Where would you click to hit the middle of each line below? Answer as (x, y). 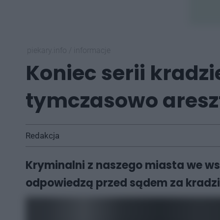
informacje (92, 50)
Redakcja (42, 136)
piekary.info (48, 50)
